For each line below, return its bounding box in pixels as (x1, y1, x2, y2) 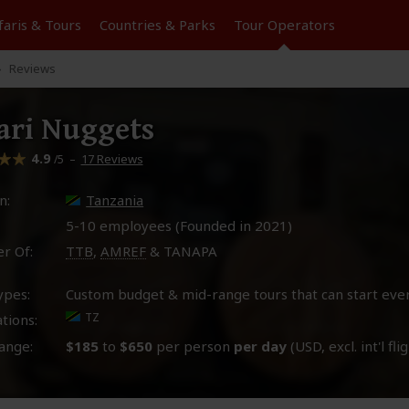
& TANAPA (146, 242, 218, 260)
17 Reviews (80, 151, 143, 167)
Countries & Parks (99, 16, 215, 34)
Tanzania (86, 191, 144, 209)
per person (156, 337, 231, 355)
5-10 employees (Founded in (66, 216, 256, 235)
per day (234, 337, 288, 355)
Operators (267, 16, 335, 34)
